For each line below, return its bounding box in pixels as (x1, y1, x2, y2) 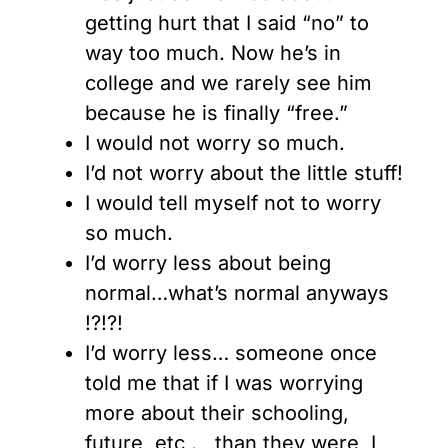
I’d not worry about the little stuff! (85, 161, 403, 186)
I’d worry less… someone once (85, 341, 377, 366)
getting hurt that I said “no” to (85, 11, 369, 36)
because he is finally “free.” (85, 101, 348, 126)
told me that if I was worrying (85, 371, 363, 396)
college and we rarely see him (85, 71, 372, 96)
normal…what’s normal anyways (85, 281, 389, 306)
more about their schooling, (85, 401, 349, 426)
